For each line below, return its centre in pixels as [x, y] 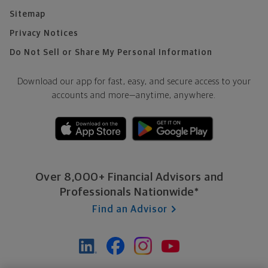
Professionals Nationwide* [129, 192]
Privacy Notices [44, 33]
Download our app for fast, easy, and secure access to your [134, 82]
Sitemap [28, 14]
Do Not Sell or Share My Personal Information [111, 53]
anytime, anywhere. [176, 95]
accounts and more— [94, 95]
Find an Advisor [130, 209]
